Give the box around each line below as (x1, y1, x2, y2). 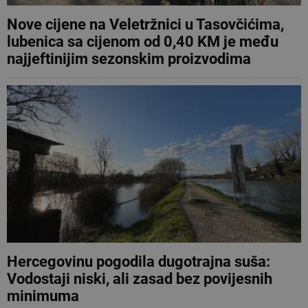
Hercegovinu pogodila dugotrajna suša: (7, 253, 270, 270)
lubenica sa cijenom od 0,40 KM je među (7, 33, 278, 50)
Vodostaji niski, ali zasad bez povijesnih (7, 270, 272, 287)
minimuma (7, 287, 79, 305)
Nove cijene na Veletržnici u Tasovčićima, (7, 16, 284, 33)
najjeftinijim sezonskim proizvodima (7, 50, 251, 67)
